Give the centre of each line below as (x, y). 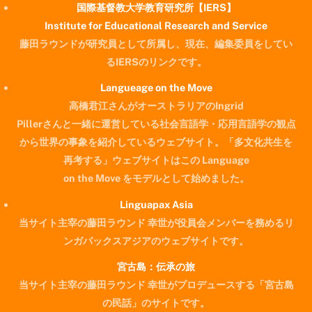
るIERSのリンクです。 (156, 61)
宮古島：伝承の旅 (156, 267)
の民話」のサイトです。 (156, 303)
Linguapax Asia (156, 204)
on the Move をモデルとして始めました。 (156, 178)
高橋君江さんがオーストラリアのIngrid (156, 106)
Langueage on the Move (156, 88)
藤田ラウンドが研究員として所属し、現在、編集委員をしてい (156, 43)
